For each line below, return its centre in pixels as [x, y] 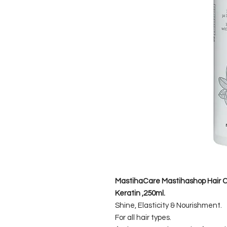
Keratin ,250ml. [140, 193]
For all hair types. [143, 218]
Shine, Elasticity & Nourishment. [168, 205]
